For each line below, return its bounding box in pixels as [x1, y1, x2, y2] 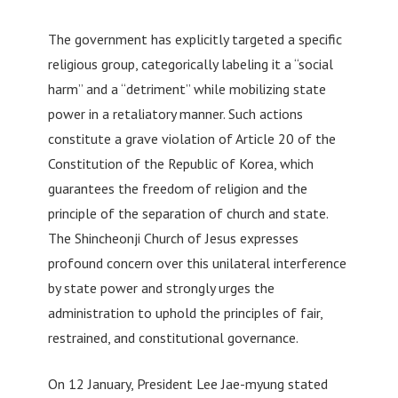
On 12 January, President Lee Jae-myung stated [47, 374, 328, 393]
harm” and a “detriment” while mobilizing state [47, 79, 326, 98]
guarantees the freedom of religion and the [47, 179, 307, 197]
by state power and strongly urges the [47, 278, 275, 297]
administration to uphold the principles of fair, [47, 303, 322, 322]
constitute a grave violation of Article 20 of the [47, 129, 336, 147]
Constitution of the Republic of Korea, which [47, 154, 314, 172]
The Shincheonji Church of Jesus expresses [47, 228, 298, 247]
